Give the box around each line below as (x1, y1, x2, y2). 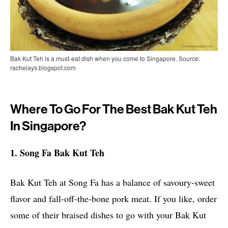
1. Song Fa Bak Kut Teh (10, 146, 104, 159)
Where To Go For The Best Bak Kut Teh (10, 102, 217, 116)
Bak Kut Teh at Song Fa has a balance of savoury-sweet (10, 176, 215, 188)
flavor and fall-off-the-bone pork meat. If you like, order (10, 192, 217, 205)
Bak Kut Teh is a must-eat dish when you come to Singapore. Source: (10, 53, 200, 63)
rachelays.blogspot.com (10, 63, 76, 72)
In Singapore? (10, 119, 86, 132)
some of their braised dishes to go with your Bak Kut (10, 208, 206, 221)
